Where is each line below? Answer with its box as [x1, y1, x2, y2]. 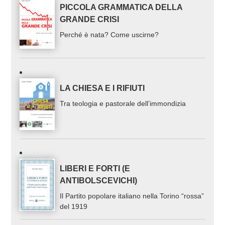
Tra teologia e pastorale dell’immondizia [60, 99, 186, 107]
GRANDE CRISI [60, 15, 120, 24]
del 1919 [60, 202, 88, 211]
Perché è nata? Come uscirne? [60, 31, 159, 39]
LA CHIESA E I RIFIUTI [60, 83, 145, 92]
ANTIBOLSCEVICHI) [60, 176, 138, 185]
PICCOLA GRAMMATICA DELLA [60, 3, 183, 12]
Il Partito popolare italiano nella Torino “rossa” [60, 192, 204, 200]
